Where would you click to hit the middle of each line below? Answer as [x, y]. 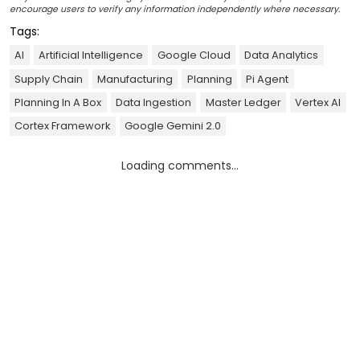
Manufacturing [135, 79]
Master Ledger [243, 102]
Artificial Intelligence [90, 55]
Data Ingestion [153, 102]
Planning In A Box [58, 102]
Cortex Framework [63, 126]
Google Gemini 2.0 [172, 126]
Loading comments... [180, 165]
